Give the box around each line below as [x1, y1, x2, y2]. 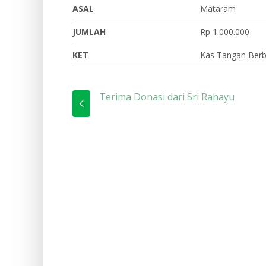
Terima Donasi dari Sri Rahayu [99, 90, 235, 103]
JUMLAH [72, 26, 106, 37]
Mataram [200, 3, 236, 14]
